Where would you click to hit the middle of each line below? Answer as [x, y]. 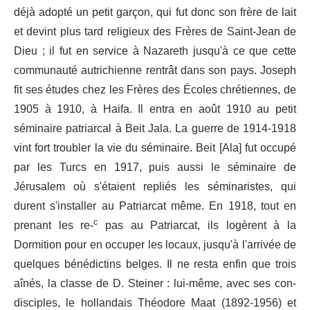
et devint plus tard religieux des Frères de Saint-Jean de [155, 32]
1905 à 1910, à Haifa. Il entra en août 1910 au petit [155, 110]
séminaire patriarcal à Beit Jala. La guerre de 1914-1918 [155, 129]
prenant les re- [54, 226]
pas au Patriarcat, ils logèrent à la [197, 226]
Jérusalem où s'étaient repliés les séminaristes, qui [155, 187]
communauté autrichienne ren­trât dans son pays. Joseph [155, 71]
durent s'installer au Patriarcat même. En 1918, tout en [155, 207]
